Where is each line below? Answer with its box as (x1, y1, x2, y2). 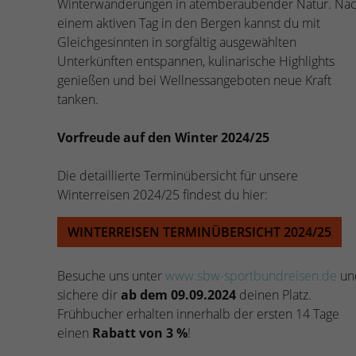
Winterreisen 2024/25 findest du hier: (57, 185, 268, 203)
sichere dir (57, 285, 118, 304)
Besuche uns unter (57, 266, 165, 284)
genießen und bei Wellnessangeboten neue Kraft (57, 71, 331, 89)
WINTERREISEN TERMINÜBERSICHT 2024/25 (68, 222, 331, 241)
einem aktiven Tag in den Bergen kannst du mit (57, 14, 320, 32)
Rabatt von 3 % (92, 323, 188, 342)
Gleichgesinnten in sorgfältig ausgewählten (57, 33, 296, 51)
